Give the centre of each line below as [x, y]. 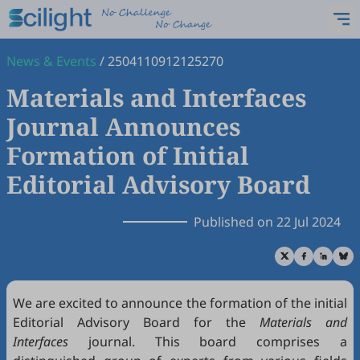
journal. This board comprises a [208, 342]
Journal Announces [123, 127]
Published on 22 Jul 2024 [267, 222]
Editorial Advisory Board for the [136, 322]
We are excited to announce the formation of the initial [180, 303]
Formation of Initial [128, 155]
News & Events [51, 61]
